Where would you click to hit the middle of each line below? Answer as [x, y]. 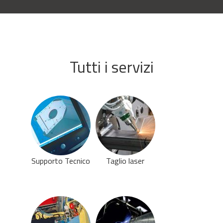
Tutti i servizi [111, 66]
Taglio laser [125, 161]
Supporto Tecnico [60, 161]
